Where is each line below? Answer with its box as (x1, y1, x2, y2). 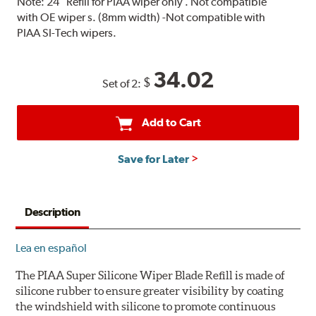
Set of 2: (102, 77, 143, 91)
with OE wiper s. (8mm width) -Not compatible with (17, 11, 266, 25)
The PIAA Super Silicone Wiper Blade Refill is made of (16, 269, 286, 282)
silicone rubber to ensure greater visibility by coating (16, 284, 284, 298)
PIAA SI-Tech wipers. (17, 26, 117, 40)
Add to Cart (141, 116, 201, 130)
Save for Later (117, 152, 189, 166)
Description (25, 205, 80, 219)
